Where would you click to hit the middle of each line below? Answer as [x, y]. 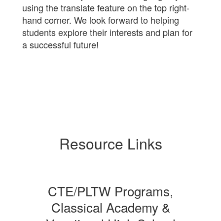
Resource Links [110, 143]
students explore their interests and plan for [107, 32]
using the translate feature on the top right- [106, 7]
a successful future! [60, 44]
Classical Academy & [110, 207]
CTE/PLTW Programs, [110, 191]
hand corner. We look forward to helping [101, 20]
